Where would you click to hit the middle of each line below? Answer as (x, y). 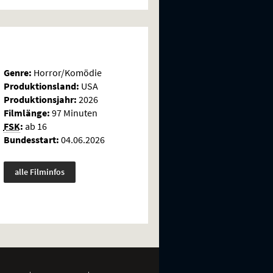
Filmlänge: (27, 113)
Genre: (17, 73)
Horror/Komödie (66, 73)
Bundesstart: (31, 140)
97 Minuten (73, 113)
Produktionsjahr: (40, 100)
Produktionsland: (41, 86)
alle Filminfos (39, 172)
